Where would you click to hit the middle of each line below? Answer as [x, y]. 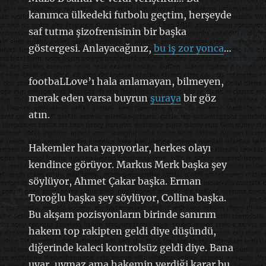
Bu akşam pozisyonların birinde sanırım [122, 214]
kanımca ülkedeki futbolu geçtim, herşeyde [130, 15]
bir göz [198, 98]
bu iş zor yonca [189, 48]
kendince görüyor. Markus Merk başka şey [127, 164]
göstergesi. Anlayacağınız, [91, 48]
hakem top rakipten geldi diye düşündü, [122, 231]
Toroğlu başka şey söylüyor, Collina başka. [127, 197]
